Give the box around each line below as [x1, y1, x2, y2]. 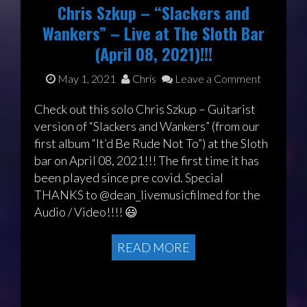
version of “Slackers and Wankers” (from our [34, 119, 260, 134]
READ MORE [117, 240, 190, 256]
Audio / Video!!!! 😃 [34, 204, 138, 220]
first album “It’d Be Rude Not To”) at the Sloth [34, 136, 268, 151]
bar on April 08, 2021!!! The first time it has [34, 153, 259, 169]
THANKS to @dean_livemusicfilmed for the [34, 187, 260, 203]
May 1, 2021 [58, 72, 116, 86]
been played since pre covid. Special [34, 170, 223, 186]
